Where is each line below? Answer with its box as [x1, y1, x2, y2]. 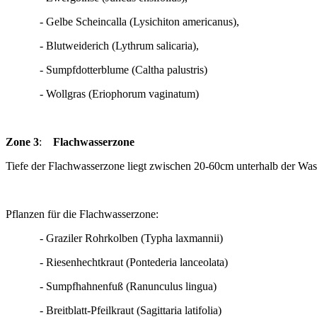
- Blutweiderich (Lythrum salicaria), [6, 40, 199, 52]
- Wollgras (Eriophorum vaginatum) [6, 88, 199, 100]
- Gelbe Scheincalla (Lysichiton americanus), [6, 16, 239, 28]
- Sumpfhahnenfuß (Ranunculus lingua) [6, 280, 234, 292]
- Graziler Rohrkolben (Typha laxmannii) [6, 232, 223, 244]
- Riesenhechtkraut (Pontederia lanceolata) [6, 256, 228, 268]
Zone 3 [6, 136, 39, 148]
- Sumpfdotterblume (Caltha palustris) [6, 64, 207, 76]
